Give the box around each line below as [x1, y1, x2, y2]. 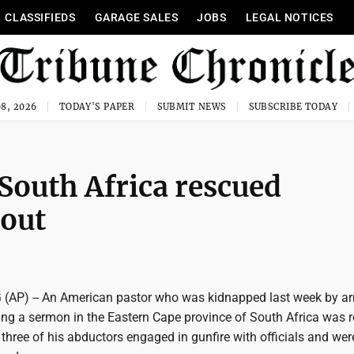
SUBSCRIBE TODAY [248, 101, 338, 112]
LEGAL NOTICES [245, 11, 333, 24]
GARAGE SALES [94, 11, 179, 24]
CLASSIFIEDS [5, 11, 76, 24]
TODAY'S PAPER [58, 101, 135, 112]
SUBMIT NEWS [156, 101, 227, 112]
